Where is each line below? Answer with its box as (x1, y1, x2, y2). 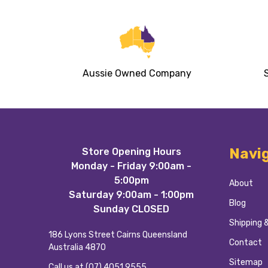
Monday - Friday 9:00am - (71, 160, 192, 172)
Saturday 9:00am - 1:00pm (69, 189, 194, 201)
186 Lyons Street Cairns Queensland (48, 230, 187, 240)
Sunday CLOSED (93, 203, 170, 215)
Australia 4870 (48, 242, 106, 253)
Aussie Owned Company (82, 68, 191, 80)
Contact (229, 237, 262, 248)
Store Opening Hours (81, 146, 181, 158)
